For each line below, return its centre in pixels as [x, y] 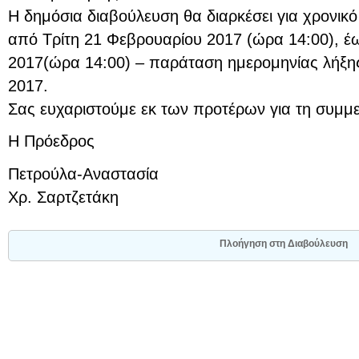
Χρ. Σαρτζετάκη [63, 197]
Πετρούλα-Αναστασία [83, 173]
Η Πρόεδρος [51, 141]
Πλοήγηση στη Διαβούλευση [283, 244]
